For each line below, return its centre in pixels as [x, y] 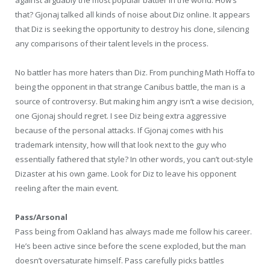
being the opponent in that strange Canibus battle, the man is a [130, 86]
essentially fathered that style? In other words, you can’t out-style [134, 159]
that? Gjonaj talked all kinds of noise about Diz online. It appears [133, 14]
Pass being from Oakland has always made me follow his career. [133, 231]
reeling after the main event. [67, 188]
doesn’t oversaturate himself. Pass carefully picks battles [120, 260]
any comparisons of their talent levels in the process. [112, 43]
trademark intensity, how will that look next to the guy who [121, 144]
